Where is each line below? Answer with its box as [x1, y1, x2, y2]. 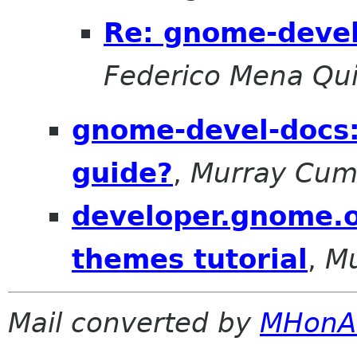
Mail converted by [8, 307, 260, 339]
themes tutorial [72, 243, 308, 276]
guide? [72, 157, 173, 190]
